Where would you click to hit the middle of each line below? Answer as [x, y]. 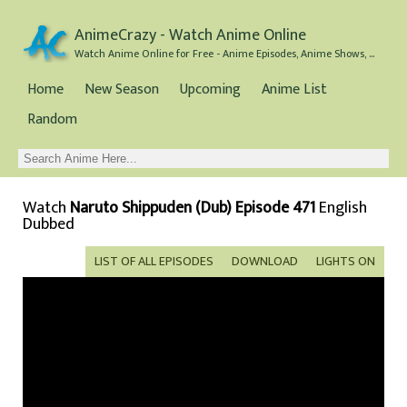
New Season [122, 89]
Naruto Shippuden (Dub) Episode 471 [193, 208]
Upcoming [210, 89]
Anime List [294, 89]
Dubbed [49, 224]
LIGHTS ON [346, 261]
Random [52, 119]
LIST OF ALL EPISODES [154, 261]
